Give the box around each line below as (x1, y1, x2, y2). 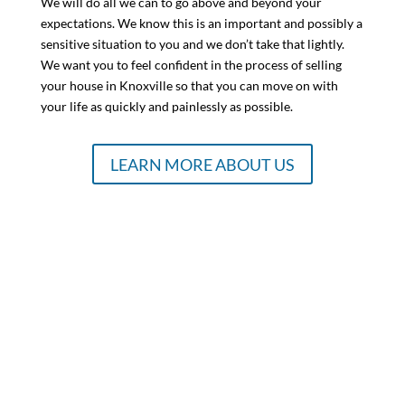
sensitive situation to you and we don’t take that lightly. (40, 36, 344, 52)
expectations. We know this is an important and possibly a (40, 15, 363, 32)
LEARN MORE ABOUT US (109, 154, 295, 174)
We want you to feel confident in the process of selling (40, 57, 342, 73)
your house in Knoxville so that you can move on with (40, 78, 338, 94)
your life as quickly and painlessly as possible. (40, 99, 293, 115)
